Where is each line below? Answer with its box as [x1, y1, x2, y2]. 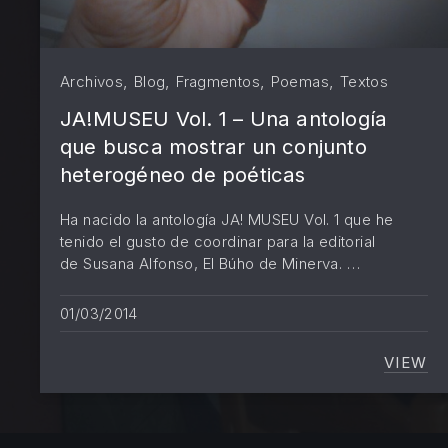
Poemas [270, 71, 329, 91]
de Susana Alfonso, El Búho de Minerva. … [60, 253, 360, 273]
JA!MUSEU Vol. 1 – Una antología [60, 105, 388, 131]
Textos [339, 71, 388, 91]
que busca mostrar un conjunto [60, 133, 367, 159]
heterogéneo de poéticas [60, 161, 306, 187]
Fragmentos [176, 71, 260, 91]
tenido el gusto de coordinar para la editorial [60, 231, 376, 251]
